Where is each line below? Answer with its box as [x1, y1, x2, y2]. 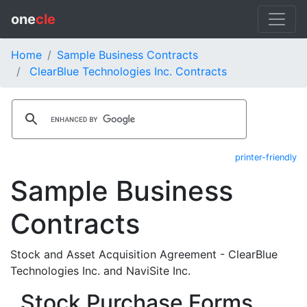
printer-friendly [235, 152, 297, 162]
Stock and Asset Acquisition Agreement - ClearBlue [10, 247, 278, 261]
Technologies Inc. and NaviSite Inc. [10, 264, 191, 278]
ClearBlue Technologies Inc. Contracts [29, 64, 227, 78]
